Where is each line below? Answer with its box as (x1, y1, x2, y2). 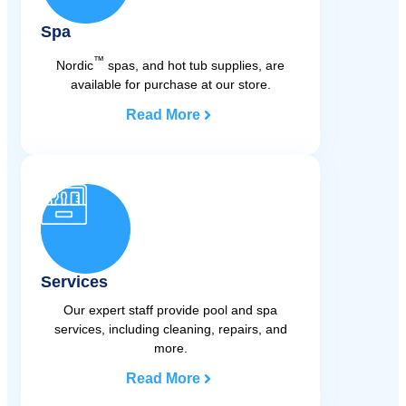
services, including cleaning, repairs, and (53, 322, 287, 337)
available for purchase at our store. (70, 77, 271, 92)
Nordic (56, 58, 93, 73)
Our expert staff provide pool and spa (63, 303, 277, 318)
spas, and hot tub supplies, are (104, 58, 285, 73)
